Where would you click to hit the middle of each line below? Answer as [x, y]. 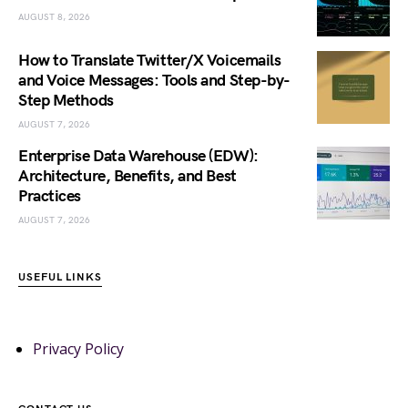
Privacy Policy [78, 349]
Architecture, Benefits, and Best [127, 177]
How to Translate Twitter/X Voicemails [150, 61]
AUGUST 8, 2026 [54, 18]
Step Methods [66, 101]
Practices [50, 197]
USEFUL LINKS [60, 278]
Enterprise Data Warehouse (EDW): [138, 157]
